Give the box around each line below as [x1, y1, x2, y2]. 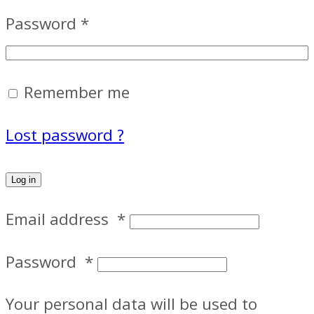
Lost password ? [6, 123, 124, 146]
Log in [11, 175, 36, 186]
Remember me [24, 81, 130, 104]
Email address [6, 208, 117, 231]
